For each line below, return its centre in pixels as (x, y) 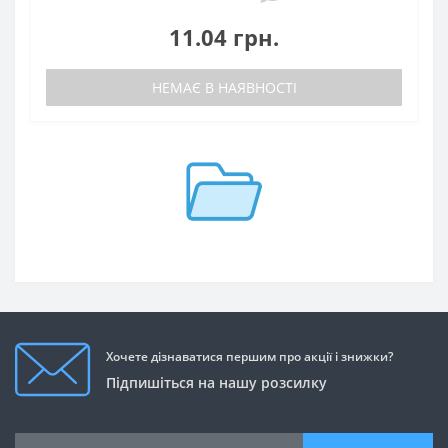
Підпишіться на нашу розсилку (216, 383)
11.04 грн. (224, 36)
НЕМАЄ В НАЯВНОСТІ (224, 87)
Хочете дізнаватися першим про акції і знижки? (249, 357)
